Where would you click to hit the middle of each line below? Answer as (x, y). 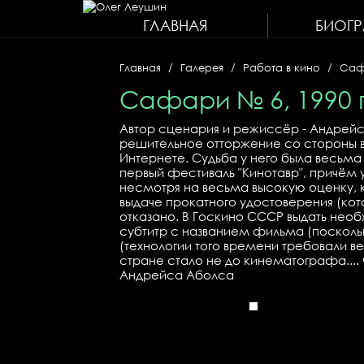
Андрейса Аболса (177, 275)
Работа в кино (282, 67)
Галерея (202, 67)
